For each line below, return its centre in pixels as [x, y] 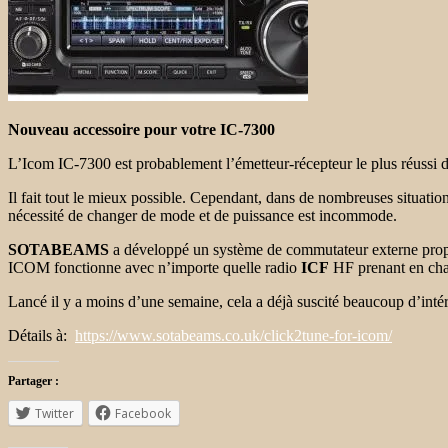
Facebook [143, 413]
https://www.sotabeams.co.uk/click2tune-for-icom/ [233, 335]
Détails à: [41, 335]
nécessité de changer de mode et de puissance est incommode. [202, 215]
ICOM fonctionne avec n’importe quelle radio [154, 267]
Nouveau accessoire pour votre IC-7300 [141, 129]
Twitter [54, 413]
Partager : [33, 380]
